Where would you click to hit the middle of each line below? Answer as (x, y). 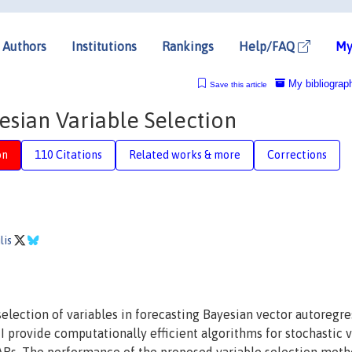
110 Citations (68, 154)
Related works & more (185, 154)
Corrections (297, 154)
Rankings (188, 46)
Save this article (238, 84)
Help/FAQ (268, 46)
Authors (24, 46)
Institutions (104, 46)
